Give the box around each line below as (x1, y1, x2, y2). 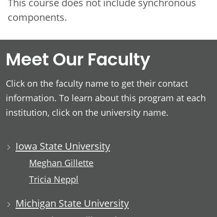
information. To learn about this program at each (6, 92, 206, 104)
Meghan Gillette (29, 157, 93, 169)
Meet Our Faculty (6, 46, 150, 76)
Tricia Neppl (29, 173, 78, 185)
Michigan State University (15, 196, 129, 209)
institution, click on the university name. (6, 107, 169, 118)
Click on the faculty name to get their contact (6, 77, 188, 89)
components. (8, 10, 67, 23)
